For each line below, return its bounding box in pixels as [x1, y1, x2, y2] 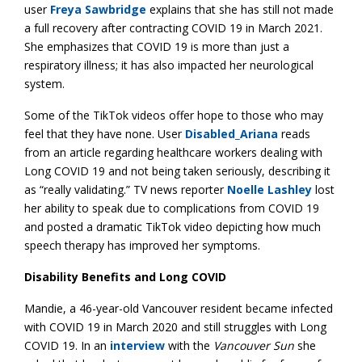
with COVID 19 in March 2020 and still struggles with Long [24, 318, 326, 335]
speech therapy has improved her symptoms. [24, 237, 260, 253]
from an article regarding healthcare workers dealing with [24, 144, 322, 160]
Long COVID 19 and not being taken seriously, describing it [24, 162, 330, 179]
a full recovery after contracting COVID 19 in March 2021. [24, 19, 322, 36]
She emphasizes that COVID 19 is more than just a [24, 38, 289, 54]
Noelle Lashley [224, 181, 312, 197]
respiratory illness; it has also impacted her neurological [24, 57, 314, 73]
